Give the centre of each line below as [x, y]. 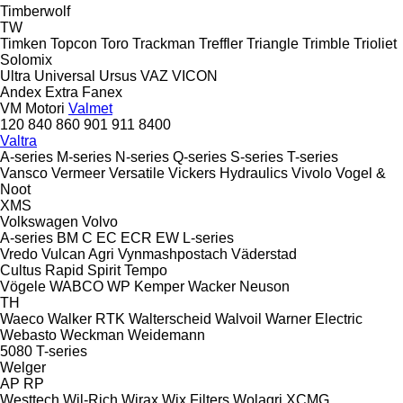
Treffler [221, 43]
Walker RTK [86, 318]
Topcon [74, 43]
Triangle [273, 43]
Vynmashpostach [173, 254]
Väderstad [264, 254]
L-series [208, 237]
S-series [257, 157]
